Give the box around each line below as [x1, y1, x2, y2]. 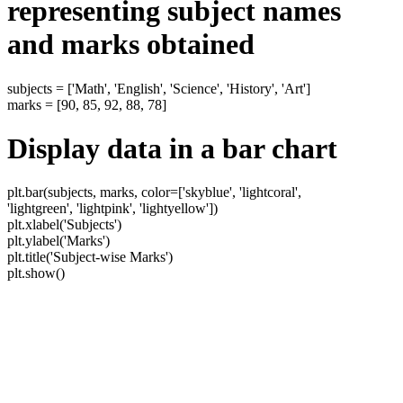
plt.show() [7, 265, 65, 282]
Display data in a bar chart [7, 131, 337, 165]
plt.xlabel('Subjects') [7, 217, 121, 233]
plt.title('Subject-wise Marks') [7, 249, 173, 265]
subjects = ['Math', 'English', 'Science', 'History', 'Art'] [7, 80, 310, 96]
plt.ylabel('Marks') [7, 233, 110, 249]
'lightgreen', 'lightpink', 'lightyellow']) [7, 201, 218, 217]
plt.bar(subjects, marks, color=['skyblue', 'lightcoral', [7, 184, 301, 201]
